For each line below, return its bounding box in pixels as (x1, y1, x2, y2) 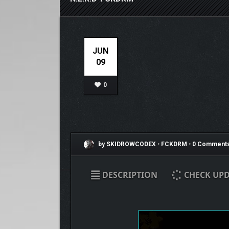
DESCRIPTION (100, 169, 157, 180)
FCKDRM (161, 141, 189, 148)
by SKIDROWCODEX (96, 141, 156, 148)
